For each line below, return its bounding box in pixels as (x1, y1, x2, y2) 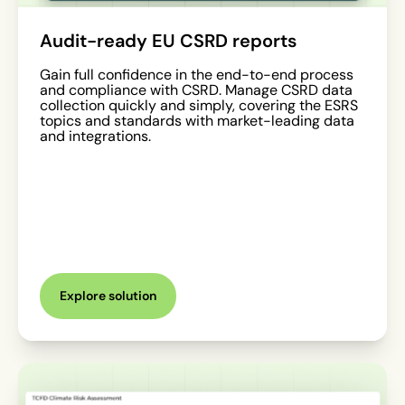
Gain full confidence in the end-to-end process (40, 65, 353, 83)
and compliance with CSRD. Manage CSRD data (40, 80, 353, 99)
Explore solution (60, 287, 156, 305)
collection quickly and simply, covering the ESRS (40, 96, 358, 114)
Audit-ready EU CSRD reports (40, 28, 297, 52)
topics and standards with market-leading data (40, 111, 354, 129)
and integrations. (40, 127, 155, 145)
